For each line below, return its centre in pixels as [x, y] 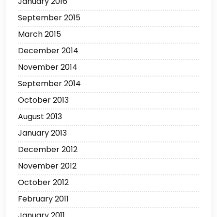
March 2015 [39, 34]
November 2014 [48, 67]
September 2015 [49, 18]
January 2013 [42, 133]
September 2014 [49, 84]
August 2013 [40, 117]
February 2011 [43, 199]
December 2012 [48, 150]
